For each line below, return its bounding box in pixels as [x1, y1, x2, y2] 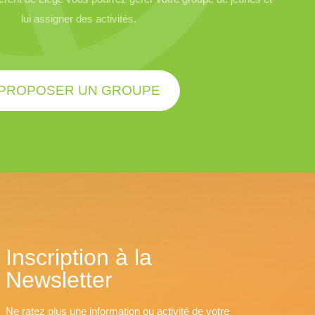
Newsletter [6, 266, 113, 292]
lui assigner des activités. [21, 12, 136, 25]
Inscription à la [6, 244, 153, 270]
